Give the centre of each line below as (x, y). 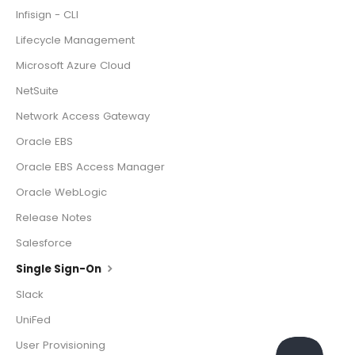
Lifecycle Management (75, 40)
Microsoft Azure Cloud (73, 66)
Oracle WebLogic (61, 193)
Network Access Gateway (83, 116)
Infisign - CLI (47, 15)
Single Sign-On (60, 269)
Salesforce (44, 243)
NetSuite (37, 91)
